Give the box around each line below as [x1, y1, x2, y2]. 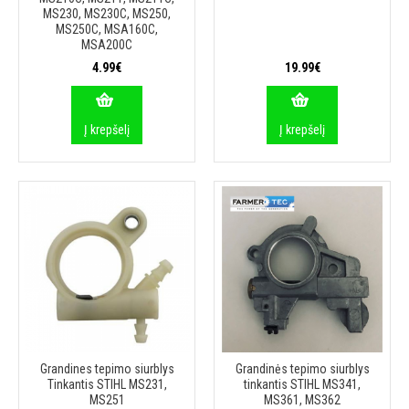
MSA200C [81, 37, 132, 52]
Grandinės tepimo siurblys [235, 362, 370, 376]
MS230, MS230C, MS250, [43, 6, 171, 21]
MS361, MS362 [264, 393, 341, 407]
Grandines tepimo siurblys [39, 362, 174, 376]
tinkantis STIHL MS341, [244, 377, 361, 392]
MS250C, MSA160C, [56, 22, 158, 37]
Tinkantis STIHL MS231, [47, 377, 167, 392]
